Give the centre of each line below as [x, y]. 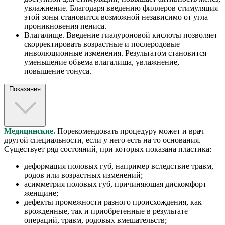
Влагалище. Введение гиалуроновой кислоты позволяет [121, 35]
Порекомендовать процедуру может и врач [130, 131]
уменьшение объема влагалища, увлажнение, [102, 62]
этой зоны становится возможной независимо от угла [116, 17]
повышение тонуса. [58, 71]
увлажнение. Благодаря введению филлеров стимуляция [121, 8]
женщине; [41, 193]
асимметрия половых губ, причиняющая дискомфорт [115, 184]
